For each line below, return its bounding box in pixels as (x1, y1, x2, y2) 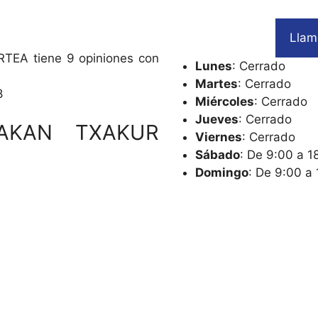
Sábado (195, 147, 240, 162)
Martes (195, 76, 238, 91)
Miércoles (195, 94, 254, 109)
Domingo (195, 165, 248, 180)
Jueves (195, 111, 238, 126)
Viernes (195, 129, 242, 144)
